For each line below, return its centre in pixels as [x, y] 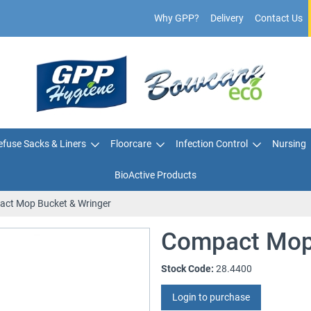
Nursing [289, 144]
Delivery [227, 18]
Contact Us [279, 18]
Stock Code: [187, 269]
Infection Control [211, 144]
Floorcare [131, 144]
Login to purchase [211, 297]
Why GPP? [177, 18]
